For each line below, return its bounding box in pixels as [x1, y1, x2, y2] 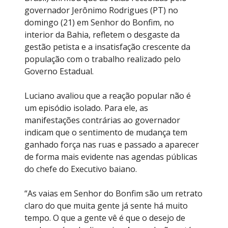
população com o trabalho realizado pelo [24, 53, 181, 65]
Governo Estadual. [24, 65, 94, 77]
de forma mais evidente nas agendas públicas [24, 151, 197, 162]
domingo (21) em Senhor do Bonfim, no [24, 16, 174, 28]
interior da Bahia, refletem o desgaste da [24, 28, 180, 40]
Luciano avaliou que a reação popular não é [24, 90, 191, 101]
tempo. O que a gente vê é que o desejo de [24, 212, 185, 223]
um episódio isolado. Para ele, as [24, 102, 148, 113]
